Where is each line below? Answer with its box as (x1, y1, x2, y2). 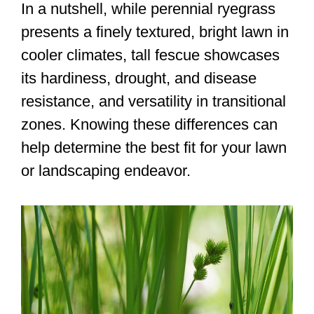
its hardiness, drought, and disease (21, 69, 257, 88)
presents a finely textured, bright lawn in (21, 23, 289, 41)
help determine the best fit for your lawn (21, 139, 287, 157)
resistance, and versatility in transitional (21, 93, 286, 111)
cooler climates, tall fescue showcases (21, 46, 280, 64)
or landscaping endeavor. (21, 162, 191, 180)
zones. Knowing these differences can (21, 116, 278, 134)
